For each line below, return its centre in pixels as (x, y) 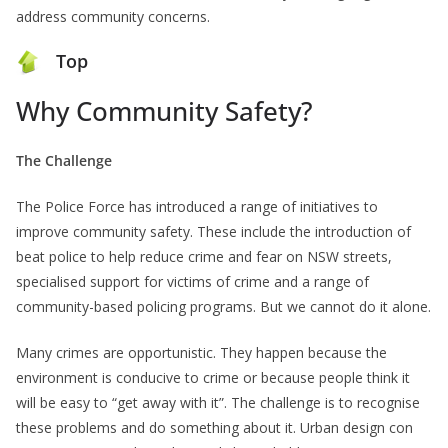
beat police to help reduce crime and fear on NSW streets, (204, 257)
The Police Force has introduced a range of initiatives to (197, 207)
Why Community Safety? (164, 111)
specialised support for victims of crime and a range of (192, 282)
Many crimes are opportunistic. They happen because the (201, 353)
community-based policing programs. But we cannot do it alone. (223, 307)
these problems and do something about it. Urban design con (214, 428)
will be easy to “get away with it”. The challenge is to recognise (218, 403)
